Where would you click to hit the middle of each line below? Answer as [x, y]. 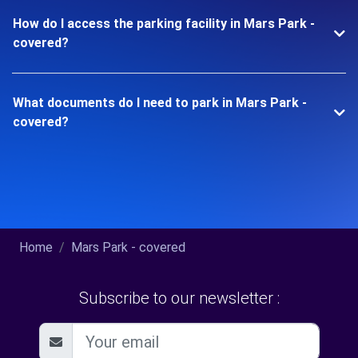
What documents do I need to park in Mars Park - [160, 103]
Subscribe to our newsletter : [179, 298]
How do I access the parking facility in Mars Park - [164, 24]
